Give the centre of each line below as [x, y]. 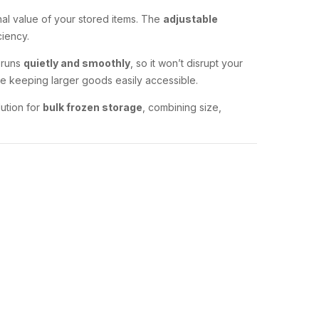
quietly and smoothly [77, 63]
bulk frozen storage [93, 107]
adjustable [190, 19]
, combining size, [182, 107]
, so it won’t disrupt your [187, 63]
